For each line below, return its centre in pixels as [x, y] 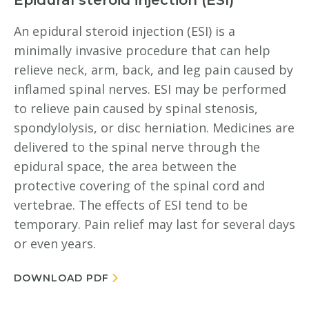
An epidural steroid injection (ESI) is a [124, 31]
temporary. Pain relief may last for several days [154, 224]
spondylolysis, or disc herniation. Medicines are [154, 128]
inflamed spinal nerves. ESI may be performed [150, 89]
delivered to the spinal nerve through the [137, 147]
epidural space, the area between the [125, 166]
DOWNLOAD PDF [61, 278]
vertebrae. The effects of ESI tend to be [131, 205]
